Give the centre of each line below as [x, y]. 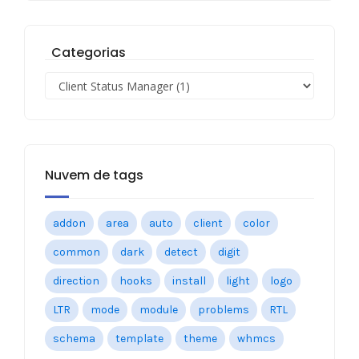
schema [74, 339]
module [159, 310]
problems [224, 310]
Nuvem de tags [94, 175]
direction [76, 281]
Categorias [85, 52]
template [139, 339]
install [189, 281]
